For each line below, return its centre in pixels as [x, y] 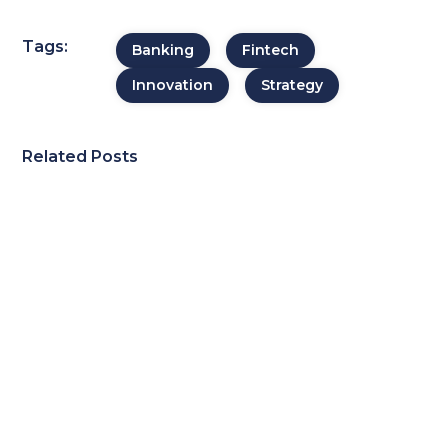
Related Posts [80, 156]
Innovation [172, 85]
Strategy [291, 85]
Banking [162, 50]
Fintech [270, 50]
